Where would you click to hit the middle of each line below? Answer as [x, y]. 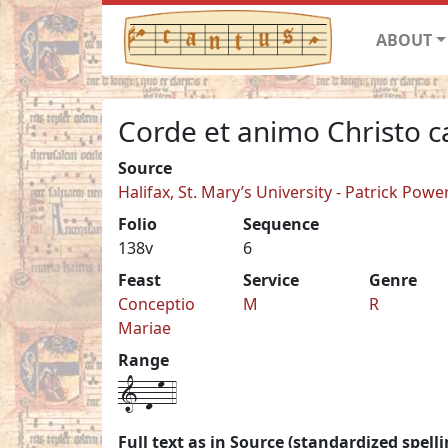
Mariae [144, 327]
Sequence [281, 223]
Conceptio [156, 303]
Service [271, 279]
